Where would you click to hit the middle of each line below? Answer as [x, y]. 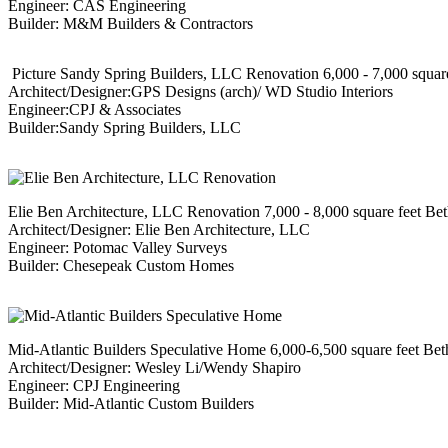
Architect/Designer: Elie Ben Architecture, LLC [159, 230]
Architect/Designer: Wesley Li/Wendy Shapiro [154, 368]
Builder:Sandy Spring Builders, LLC [124, 128]
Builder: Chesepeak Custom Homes [121, 266]
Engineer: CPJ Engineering [94, 386]
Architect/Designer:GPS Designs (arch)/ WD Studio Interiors [200, 92]
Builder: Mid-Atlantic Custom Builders [131, 404]
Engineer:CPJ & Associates [94, 110]
